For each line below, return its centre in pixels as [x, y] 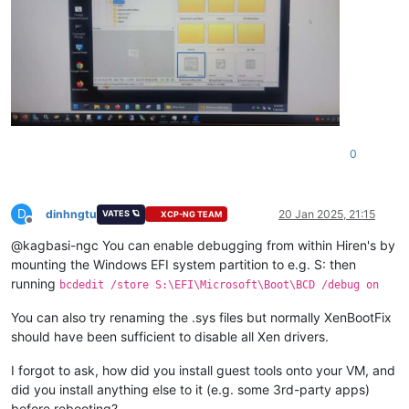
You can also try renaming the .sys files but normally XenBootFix [201, 317]
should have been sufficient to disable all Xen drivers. [170, 336]
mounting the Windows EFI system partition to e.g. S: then [184, 264]
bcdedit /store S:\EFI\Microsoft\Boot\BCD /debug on [219, 284]
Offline [45, 226]
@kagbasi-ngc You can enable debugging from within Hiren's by [203, 245]
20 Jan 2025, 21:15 [327, 214]
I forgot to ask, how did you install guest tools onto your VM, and [203, 370]
